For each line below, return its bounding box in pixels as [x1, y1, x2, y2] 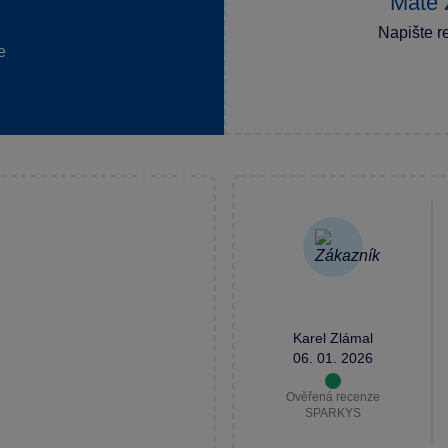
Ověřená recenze [286, 389, 380, 404]
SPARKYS [305, 405, 361, 420]
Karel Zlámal [293, 329, 373, 346]
